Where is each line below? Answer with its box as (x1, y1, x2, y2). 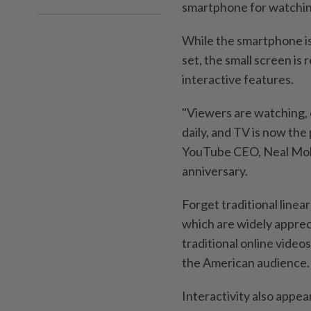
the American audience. (182, 255, 310, 271)
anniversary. (182, 163, 248, 179)
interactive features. (182, 72, 294, 87)
